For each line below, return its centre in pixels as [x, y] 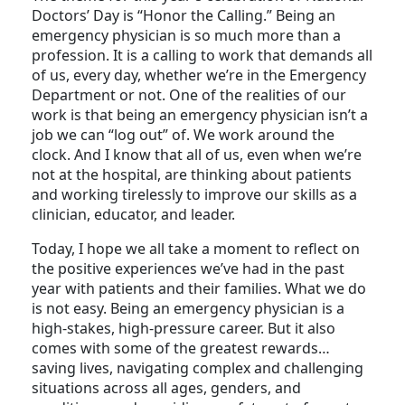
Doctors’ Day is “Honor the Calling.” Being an [184, 36]
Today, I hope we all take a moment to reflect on [196, 269]
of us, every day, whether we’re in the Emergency [199, 95]
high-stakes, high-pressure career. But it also [184, 348]
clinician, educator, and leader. [133, 235]
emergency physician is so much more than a [186, 56]
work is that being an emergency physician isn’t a [200, 135]
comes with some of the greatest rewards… [181, 368]
